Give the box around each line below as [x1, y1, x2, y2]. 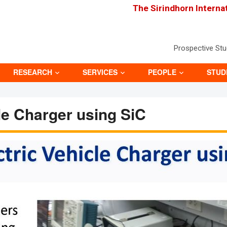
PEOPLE [148, 67, 176, 77]
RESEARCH [13, 67, 52, 77]
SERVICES [83, 67, 118, 77]
